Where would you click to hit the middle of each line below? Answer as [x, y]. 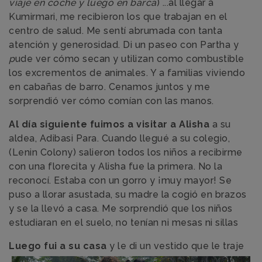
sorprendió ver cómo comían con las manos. [111, 101]
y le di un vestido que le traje [175, 246]
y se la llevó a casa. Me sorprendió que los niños [121, 208]
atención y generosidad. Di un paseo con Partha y [124, 44]
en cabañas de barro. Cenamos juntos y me [109, 87]
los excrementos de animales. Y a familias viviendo [127, 73]
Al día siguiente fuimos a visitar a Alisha [109, 124]
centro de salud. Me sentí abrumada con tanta [116, 30]
